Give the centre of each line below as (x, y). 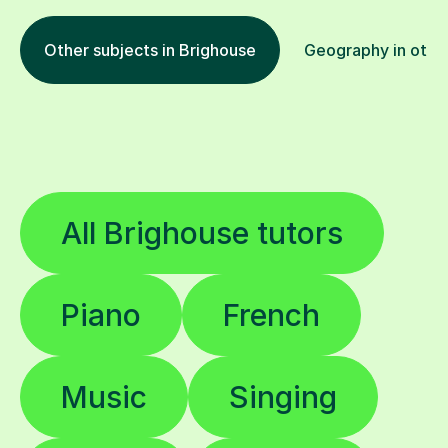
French (271, 315)
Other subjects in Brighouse (150, 50)
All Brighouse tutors (202, 233)
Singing (283, 397)
